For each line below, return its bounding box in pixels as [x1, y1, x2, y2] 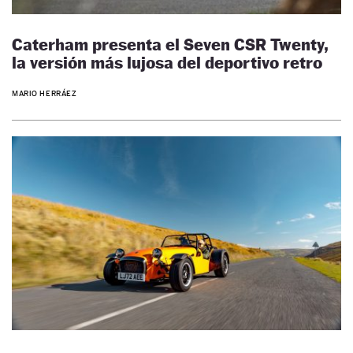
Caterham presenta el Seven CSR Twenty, [12, 35, 329, 55]
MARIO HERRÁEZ [12, 88, 77, 98]
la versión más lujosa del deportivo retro [12, 53, 322, 73]
